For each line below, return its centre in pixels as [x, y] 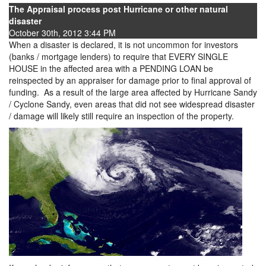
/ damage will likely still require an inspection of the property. [121, 116]
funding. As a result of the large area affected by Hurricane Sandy [133, 92]
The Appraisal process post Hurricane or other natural [118, 9]
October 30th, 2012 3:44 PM [62, 33]
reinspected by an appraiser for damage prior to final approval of [130, 80]
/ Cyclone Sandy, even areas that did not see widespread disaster [132, 104]
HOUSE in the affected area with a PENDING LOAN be [111, 68]
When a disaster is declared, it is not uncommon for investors [123, 45]
